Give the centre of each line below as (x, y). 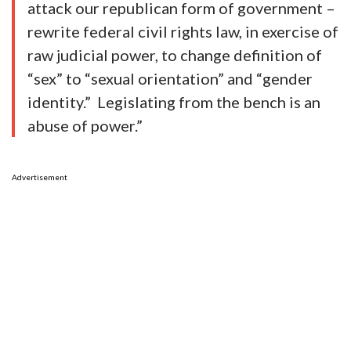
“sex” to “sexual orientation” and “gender (170, 79)
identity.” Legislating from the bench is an (174, 102)
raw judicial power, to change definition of (175, 55)
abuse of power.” (85, 126)
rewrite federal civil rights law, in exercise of (183, 32)
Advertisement (40, 177)
